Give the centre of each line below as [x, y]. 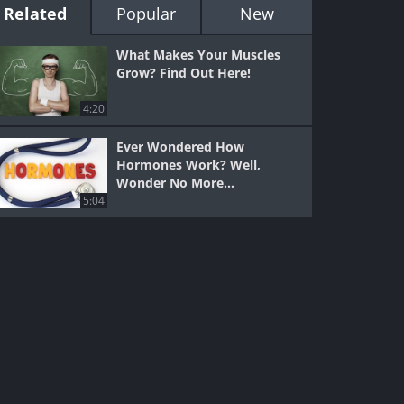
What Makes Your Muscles [199, 55]
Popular [146, 14]
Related [36, 14]
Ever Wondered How [181, 147]
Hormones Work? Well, [189, 165]
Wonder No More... [176, 183]
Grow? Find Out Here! [184, 73]
